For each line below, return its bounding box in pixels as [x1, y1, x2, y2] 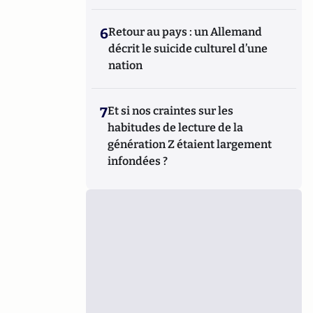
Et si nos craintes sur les [108, 104, 234, 117]
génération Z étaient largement [108, 138, 272, 151]
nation [108, 59, 143, 72]
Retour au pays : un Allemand [108, 25, 263, 38]
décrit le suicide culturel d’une [108, 42, 268, 55]
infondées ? [108, 154, 168, 168]
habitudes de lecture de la [108, 121, 244, 134]
